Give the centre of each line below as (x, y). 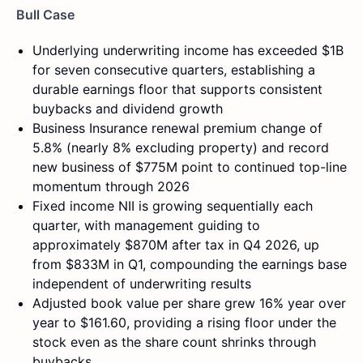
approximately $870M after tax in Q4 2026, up (176, 244)
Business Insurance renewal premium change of (177, 128)
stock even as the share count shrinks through (174, 342)
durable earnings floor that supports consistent (177, 89)
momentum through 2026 (111, 186)
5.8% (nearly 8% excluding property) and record (181, 147)
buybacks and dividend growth (128, 108)
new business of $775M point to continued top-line (190, 167)
